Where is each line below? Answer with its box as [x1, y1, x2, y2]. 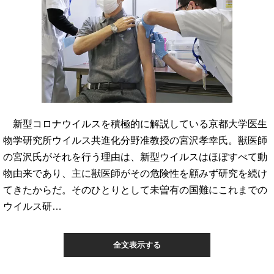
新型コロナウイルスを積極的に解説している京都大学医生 [3, 118, 267, 129]
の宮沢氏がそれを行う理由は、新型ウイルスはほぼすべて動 [3, 151, 267, 162]
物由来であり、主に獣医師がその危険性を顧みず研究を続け [3, 168, 267, 179]
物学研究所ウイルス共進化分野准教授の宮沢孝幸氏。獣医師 [3, 135, 267, 146]
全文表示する [113, 240, 161, 250]
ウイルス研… [3, 201, 62, 212]
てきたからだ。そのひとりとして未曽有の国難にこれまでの [3, 184, 267, 195]
